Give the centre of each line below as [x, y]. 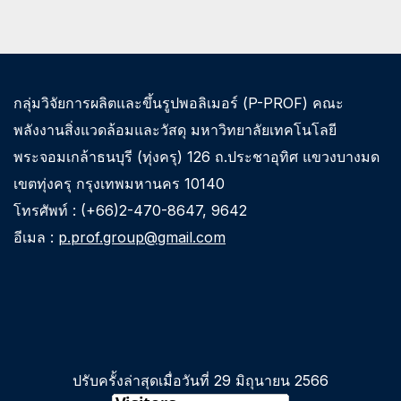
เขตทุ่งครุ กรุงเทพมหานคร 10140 [119, 183]
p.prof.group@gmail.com [142, 237]
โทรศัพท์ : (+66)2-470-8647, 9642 [130, 210]
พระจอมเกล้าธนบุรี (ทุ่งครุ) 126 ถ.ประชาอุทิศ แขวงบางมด [196, 156]
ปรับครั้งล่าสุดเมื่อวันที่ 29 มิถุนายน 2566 [200, 381]
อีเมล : [36, 237]
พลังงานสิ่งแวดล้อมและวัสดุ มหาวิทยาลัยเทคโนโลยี [175, 129]
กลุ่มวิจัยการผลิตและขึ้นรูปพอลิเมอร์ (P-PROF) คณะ [179, 102]
